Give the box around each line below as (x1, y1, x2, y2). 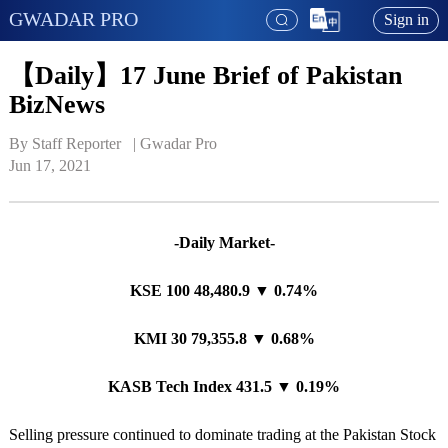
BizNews (8, 89, 105, 119)
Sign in (383, 11, 429, 29)
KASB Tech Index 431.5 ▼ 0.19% (108, 378, 340, 396)
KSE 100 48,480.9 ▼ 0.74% (130, 282, 318, 300)
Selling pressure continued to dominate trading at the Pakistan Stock (8, 426, 436, 444)
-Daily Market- (173, 234, 275, 252)
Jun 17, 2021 (8, 157, 91, 175)
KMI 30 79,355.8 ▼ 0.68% (133, 330, 315, 348)
